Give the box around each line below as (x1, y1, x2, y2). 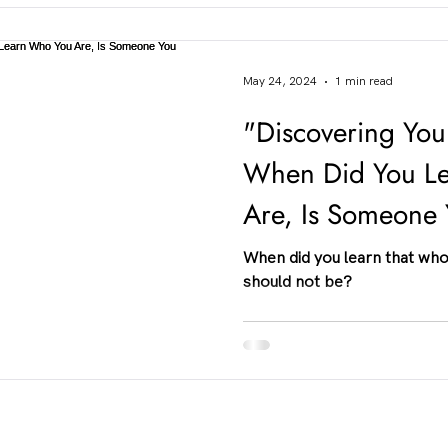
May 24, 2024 (243, 74, 317, 89)
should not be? (243, 272, 352, 292)
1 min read (335, 74, 393, 89)
